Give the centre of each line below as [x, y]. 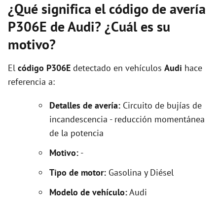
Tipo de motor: [79, 172]
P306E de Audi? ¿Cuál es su [89, 26]
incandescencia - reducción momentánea [127, 119]
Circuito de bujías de [161, 105]
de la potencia [76, 133]
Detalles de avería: [85, 105]
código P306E [44, 68]
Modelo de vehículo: [88, 192]
